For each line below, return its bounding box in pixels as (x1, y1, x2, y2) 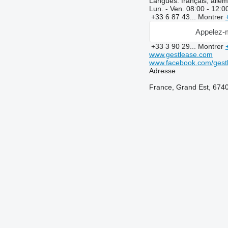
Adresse (149, 67, 176, 75)
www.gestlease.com (149, 50, 213, 59)
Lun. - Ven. (149, 5, 186, 13)
